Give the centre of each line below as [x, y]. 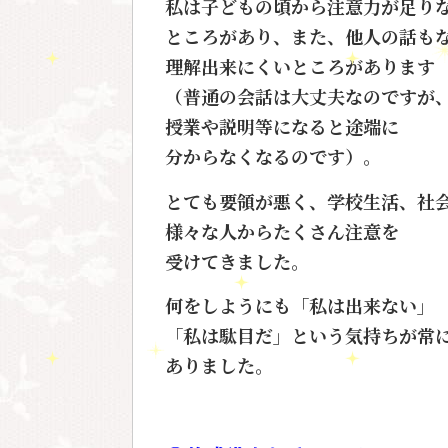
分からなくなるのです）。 [273, 156]
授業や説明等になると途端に [282, 126]
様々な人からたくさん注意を [282, 230]
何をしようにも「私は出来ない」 [300, 304]
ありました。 [219, 364]
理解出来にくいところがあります [300, 66]
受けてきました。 [237, 260]
